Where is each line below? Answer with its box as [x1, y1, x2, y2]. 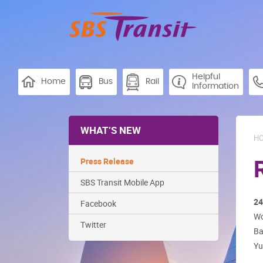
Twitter [80, 219, 106, 230]
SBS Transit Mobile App [80, 177, 164, 188]
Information [192, 82, 239, 90]
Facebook [80, 198, 116, 209]
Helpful [192, 73, 220, 81]
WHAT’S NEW [80, 123, 141, 137]
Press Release [80, 156, 134, 167]
